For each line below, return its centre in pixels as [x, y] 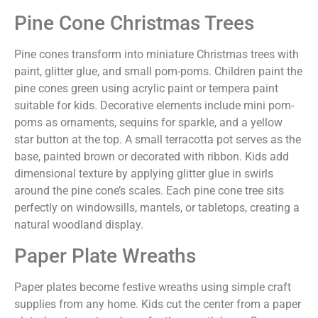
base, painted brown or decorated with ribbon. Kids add [152, 157]
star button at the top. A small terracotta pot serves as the [158, 140]
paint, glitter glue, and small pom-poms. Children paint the [158, 72]
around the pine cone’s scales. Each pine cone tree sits [149, 191]
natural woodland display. [79, 225]
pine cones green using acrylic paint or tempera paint [146, 89]
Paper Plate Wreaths [105, 256]
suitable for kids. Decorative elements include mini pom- [154, 106]
